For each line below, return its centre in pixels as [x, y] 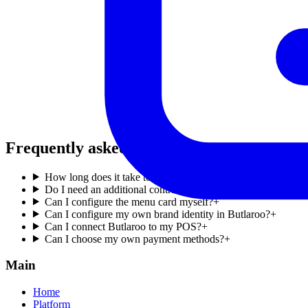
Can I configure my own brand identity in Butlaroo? [157, 214]
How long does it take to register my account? [144, 177]
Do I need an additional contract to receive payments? [161, 189]
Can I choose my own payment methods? [134, 239]
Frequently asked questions [101, 147]
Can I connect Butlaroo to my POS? [123, 226]
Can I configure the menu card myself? [129, 201]
